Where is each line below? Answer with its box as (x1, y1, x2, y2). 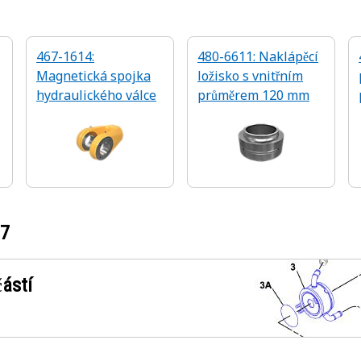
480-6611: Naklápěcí (197, 48, 318, 65)
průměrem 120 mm (197, 86, 309, 104)
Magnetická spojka (36, 67, 151, 85)
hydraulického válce (36, 86, 156, 104)
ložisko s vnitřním (197, 67, 303, 85)
